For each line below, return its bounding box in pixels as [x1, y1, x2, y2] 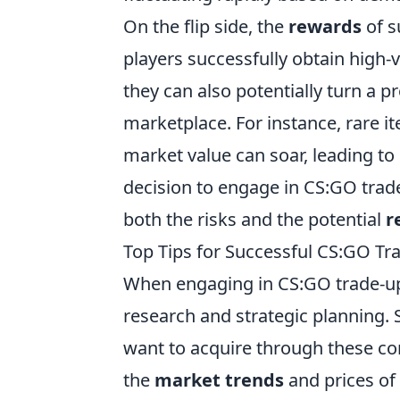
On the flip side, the [123, 14, 288, 39]
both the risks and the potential [123, 207, 386, 232]
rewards [288, 14, 362, 39]
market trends [154, 368, 284, 393]
